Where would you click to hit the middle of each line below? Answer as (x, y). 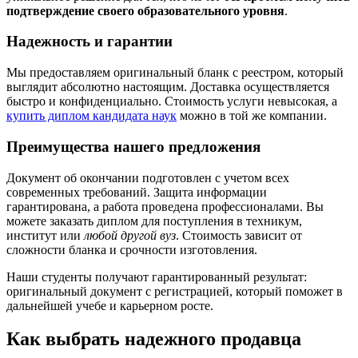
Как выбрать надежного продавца (154, 339)
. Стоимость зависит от (239, 235)
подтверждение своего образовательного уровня (145, 10)
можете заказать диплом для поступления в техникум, (154, 221)
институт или (45, 235)
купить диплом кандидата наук (91, 116)
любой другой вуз (130, 235)
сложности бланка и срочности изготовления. (132, 249)
